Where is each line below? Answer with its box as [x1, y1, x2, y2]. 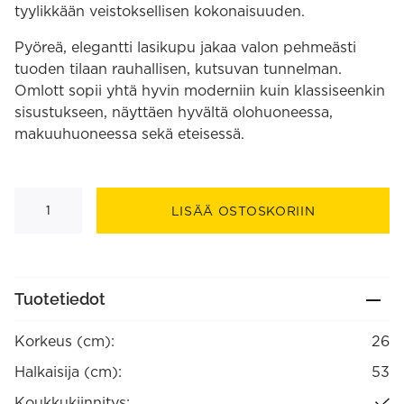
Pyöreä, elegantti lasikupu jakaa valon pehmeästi [14, 39, 356, 55]
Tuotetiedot [14, 289, 106, 308]
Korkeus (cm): [14, 333, 115, 349]
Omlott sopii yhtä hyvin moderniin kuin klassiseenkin [14, 82, 385, 98]
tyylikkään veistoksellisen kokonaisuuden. [14, 3, 305, 19]
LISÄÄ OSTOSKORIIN [170, 204, 316, 217]
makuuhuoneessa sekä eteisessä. [14, 125, 244, 142]
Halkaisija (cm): [14, 363, 122, 380]
